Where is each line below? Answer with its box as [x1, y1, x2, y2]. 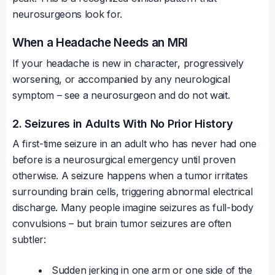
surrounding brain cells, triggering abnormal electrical [12, 185, 253, 198]
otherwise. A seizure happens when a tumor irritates [12, 169, 248, 182]
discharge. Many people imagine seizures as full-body [12, 201, 254, 214]
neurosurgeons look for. [12, 8, 123, 21]
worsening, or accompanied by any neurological [12, 73, 230, 86]
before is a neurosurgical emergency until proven [12, 153, 236, 166]
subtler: [12, 233, 46, 246]
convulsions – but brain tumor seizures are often [12, 217, 231, 230]
